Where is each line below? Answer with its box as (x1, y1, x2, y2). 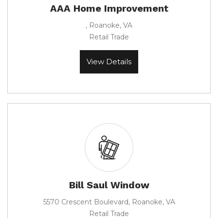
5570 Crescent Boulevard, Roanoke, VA (43, 198, 175, 206)
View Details (87, 57, 131, 66)
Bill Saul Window (69, 179, 149, 191)
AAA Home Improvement (50, 2, 168, 14)
